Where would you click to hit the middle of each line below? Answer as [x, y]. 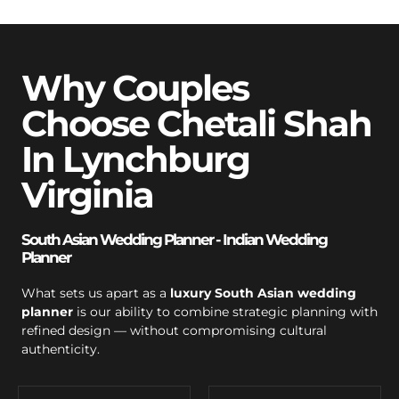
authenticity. [61, 349]
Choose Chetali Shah [196, 123]
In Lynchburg [135, 159]
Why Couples [135, 87]
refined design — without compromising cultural [174, 330]
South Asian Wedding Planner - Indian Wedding [174, 239]
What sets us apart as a [96, 293]
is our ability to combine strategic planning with [225, 311]
